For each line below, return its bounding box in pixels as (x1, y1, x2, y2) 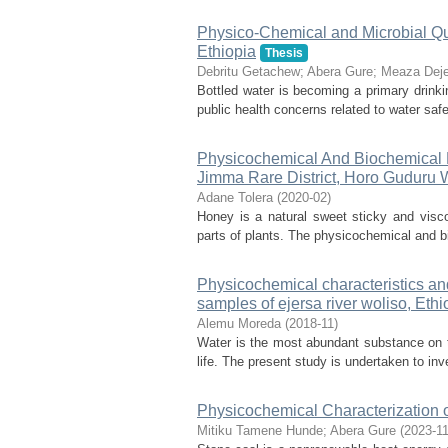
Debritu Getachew (197, 64, 300, 79)
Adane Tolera (197, 190, 273, 205)
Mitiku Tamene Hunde (197, 423, 323, 438)
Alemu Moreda (197, 316, 281, 331)
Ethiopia (197, 43, 256, 60)
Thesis (264, 46, 303, 60)
